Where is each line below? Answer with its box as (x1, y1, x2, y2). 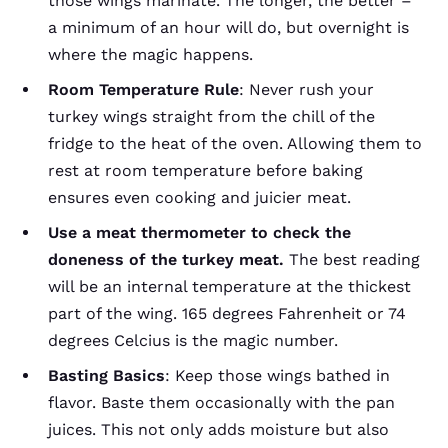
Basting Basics (48, 365, 165, 385)
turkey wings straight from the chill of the (48, 106, 375, 126)
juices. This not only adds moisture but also (48, 419, 389, 439)
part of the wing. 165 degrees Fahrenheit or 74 (48, 303, 406, 323)
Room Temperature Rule (48, 79, 239, 99)
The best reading (289, 249, 420, 269)
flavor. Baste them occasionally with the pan (48, 392, 395, 412)
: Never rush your (239, 79, 374, 99)
